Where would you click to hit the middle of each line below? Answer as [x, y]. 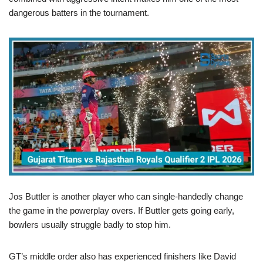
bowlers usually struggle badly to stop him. [90, 224]
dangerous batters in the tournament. [79, 12]
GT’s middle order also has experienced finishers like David [122, 256]
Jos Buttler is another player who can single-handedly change [126, 196]
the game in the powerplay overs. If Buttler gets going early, [122, 210]
